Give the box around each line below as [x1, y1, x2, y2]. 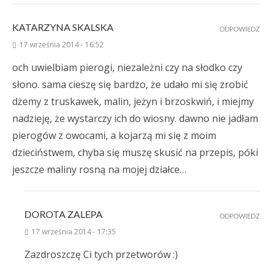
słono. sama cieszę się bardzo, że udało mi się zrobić [12, 78, 248, 92]
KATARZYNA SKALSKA [12, 21, 114, 33]
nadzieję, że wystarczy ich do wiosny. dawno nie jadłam [12, 112, 258, 126]
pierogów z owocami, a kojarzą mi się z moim [12, 129, 216, 143]
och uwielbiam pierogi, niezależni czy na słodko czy [12, 61, 242, 75]
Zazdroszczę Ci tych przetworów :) [24, 248, 178, 262]
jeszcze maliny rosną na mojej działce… [12, 163, 186, 177]
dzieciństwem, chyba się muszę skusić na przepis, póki [12, 146, 258, 160]
